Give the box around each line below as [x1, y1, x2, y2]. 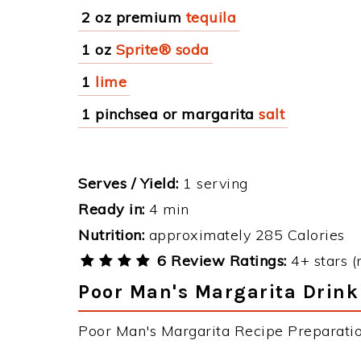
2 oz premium [81, 8, 181, 27]
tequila [185, 8, 236, 27]
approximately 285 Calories [144, 226, 345, 244]
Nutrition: [78, 226, 144, 244]
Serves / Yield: [78, 174, 179, 193]
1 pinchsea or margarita [81, 105, 255, 123]
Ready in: [78, 200, 145, 218]
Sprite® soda [115, 40, 210, 59]
